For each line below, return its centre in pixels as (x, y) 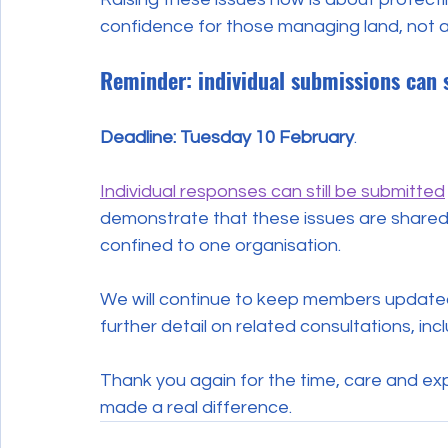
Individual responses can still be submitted (272, 192)
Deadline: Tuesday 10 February (227, 138)
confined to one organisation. (220, 246)
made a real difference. (196, 408)
